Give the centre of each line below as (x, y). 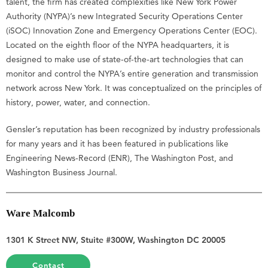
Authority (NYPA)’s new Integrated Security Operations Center (124, 16)
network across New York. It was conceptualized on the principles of (134, 88)
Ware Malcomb (40, 214)
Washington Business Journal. (62, 173)
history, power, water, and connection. (78, 103)
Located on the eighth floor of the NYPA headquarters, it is (118, 45)
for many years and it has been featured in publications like (117, 144)
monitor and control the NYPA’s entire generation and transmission (132, 74)
